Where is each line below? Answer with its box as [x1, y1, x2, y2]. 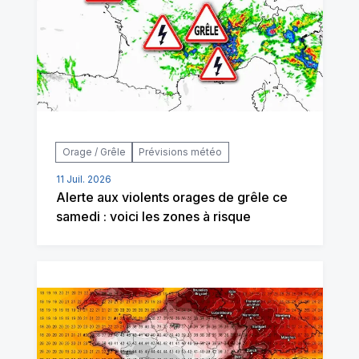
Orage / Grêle [62, 145, 126, 158]
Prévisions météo [138, 145, 222, 158]
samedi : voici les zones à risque [55, 208, 251, 224]
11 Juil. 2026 [55, 172, 111, 185]
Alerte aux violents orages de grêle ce [55, 188, 288, 205]
